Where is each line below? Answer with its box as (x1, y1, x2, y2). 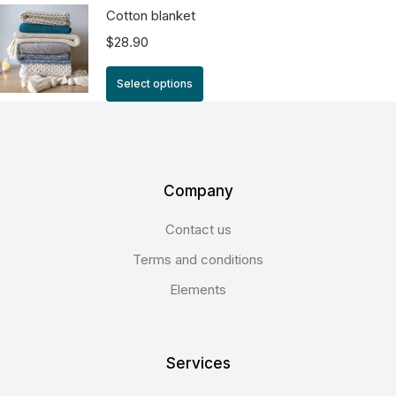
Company (163, 181, 233, 200)
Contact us (164, 220, 232, 238)
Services (165, 354, 231, 372)
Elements (170, 280, 226, 298)
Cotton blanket (106, 6, 195, 24)
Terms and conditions (133, 250, 263, 268)
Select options (117, 76, 193, 90)
